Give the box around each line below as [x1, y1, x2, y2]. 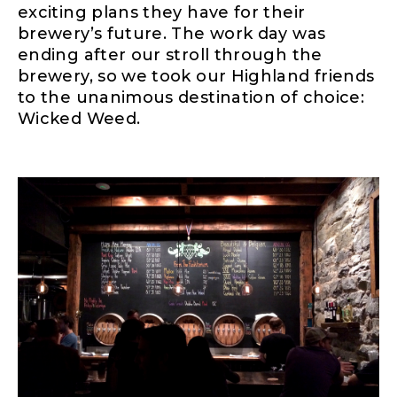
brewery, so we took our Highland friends [18, 66, 375, 87]
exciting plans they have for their [18, 3, 306, 23]
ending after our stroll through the [18, 45, 323, 66]
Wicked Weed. [18, 109, 141, 129]
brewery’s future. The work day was [18, 24, 326, 44]
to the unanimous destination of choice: [18, 88, 365, 108]
